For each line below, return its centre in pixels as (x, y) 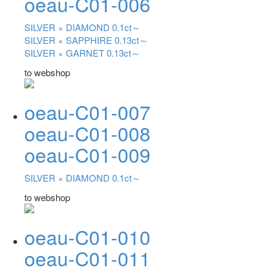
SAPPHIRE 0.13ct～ (107, 40)
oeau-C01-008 (87, 133)
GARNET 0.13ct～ (103, 53)
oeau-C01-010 (87, 236)
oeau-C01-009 (87, 154)
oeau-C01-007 (87, 111)
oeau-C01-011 (87, 257)
